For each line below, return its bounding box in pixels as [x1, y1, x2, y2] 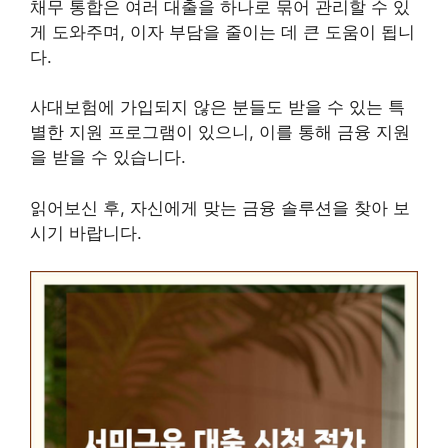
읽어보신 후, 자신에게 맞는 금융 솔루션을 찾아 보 [30, 197, 410, 218]
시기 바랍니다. [30, 222, 142, 243]
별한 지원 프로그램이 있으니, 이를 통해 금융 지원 [30, 122, 410, 142]
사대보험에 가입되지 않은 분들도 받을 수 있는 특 [30, 97, 405, 117]
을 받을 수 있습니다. [30, 147, 186, 167]
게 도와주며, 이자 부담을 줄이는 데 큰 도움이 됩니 [30, 21, 415, 42]
